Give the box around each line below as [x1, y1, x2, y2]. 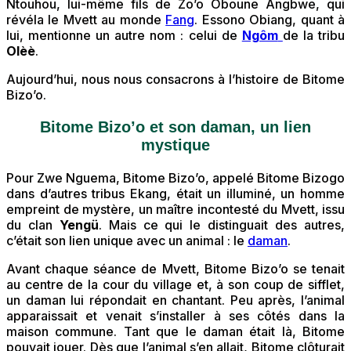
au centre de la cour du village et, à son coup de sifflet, [6, 277, 345, 293]
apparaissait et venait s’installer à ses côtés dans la [6, 308, 345, 324]
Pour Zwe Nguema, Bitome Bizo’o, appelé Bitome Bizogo [6, 170, 345, 186]
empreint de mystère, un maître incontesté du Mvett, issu [6, 201, 345, 218]
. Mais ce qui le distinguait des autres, [98, 217, 346, 233]
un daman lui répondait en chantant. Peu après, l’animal [6, 292, 345, 309]
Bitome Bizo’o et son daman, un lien [40, 118, 311, 136]
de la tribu [282, 27, 346, 44]
